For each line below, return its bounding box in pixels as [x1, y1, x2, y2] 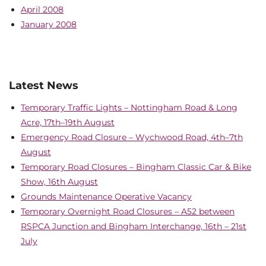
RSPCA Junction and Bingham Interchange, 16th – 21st [21, 221, 246, 232]
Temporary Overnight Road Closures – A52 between [21, 206, 235, 217]
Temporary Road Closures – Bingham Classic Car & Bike [21, 161, 251, 172]
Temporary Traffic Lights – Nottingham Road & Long [21, 102, 237, 113]
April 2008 [21, 4, 64, 15]
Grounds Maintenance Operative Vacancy [21, 191, 192, 202]
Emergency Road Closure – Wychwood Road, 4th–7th [21, 132, 243, 142]
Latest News [9, 78, 78, 92]
